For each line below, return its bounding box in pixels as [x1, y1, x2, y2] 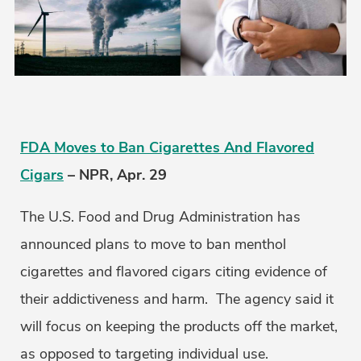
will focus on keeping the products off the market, [20, 317, 338, 337]
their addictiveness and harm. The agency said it [20, 289, 334, 309]
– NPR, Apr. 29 [64, 165, 167, 185]
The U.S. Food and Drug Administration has [20, 207, 301, 227]
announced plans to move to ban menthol [20, 234, 286, 255]
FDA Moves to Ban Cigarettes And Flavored [20, 138, 314, 158]
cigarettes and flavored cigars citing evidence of [20, 262, 327, 282]
